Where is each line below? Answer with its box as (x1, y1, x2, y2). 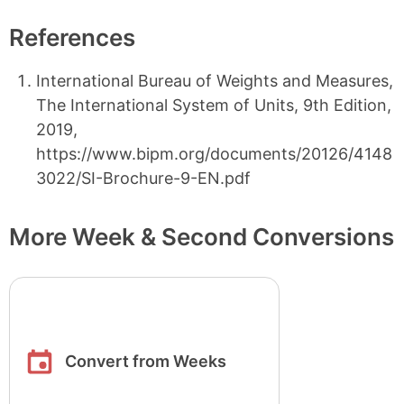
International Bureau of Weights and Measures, (36, 71, 393, 90)
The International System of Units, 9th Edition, (36, 96, 391, 115)
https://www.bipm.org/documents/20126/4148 (36, 144, 392, 163)
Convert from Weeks (65, 352, 227, 371)
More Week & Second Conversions (9, 223, 394, 251)
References (9, 23, 135, 51)
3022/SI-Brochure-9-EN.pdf (36, 169, 251, 188)
